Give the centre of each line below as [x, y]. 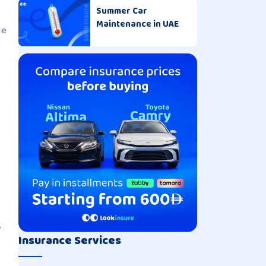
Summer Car [121, 11]
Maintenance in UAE [137, 24]
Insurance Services [70, 240]
